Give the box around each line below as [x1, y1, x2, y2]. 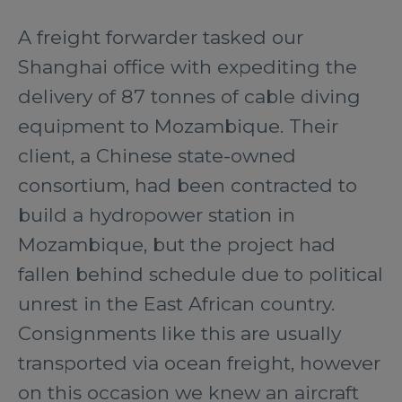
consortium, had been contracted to [18, 174, 357, 197]
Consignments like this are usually [18, 322, 341, 345]
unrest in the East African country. [18, 293, 335, 315]
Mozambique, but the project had [18, 233, 336, 256]
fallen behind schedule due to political [18, 263, 383, 285]
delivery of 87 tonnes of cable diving [18, 85, 361, 108]
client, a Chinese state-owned [18, 144, 296, 167]
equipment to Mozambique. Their [18, 115, 338, 137]
